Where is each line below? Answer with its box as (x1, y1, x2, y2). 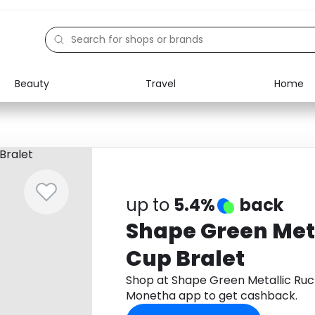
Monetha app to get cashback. (125, 288, 297, 304)
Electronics (43, 103, 97, 117)
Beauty (15, 76, 49, 91)
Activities (43, 167, 88, 181)
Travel (145, 76, 176, 91)
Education (43, 135, 93, 149)
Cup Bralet (125, 244, 245, 274)
